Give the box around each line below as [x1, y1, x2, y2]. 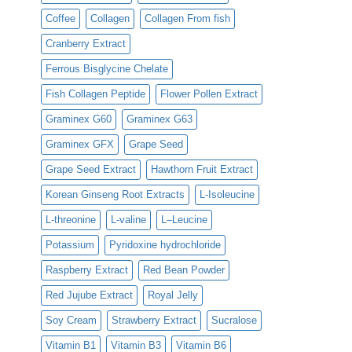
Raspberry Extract [46, 264, 128, 276]
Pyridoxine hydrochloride [109, 239, 221, 251]
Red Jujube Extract [46, 289, 133, 301]
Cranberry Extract [46, 38, 126, 49]
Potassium [46, 239, 94, 251]
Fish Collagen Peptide [46, 88, 145, 100]
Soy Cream [46, 314, 97, 326]
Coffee [46, 13, 75, 24]
